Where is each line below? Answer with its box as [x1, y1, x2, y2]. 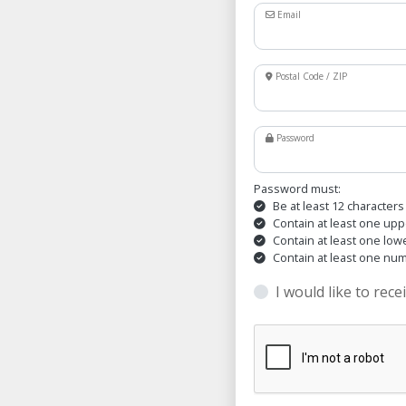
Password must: [253, 180, 341, 197]
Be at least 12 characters [272, 198, 404, 214]
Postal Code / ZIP [272, 70, 347, 82]
